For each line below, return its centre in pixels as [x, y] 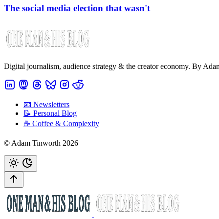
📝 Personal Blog [50, 113]
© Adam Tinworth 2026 [41, 143]
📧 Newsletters [46, 104]
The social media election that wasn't [77, 8]
